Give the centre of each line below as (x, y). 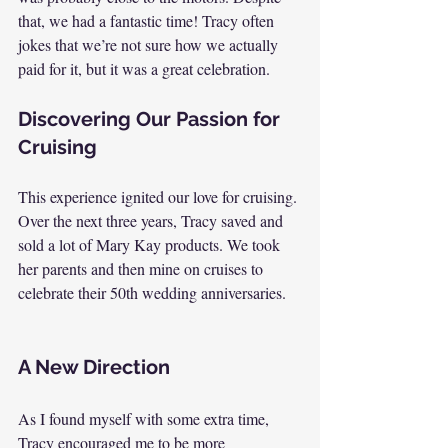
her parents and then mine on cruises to (142, 268)
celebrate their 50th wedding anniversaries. (152, 292)
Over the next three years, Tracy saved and (152, 220)
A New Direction (94, 367)
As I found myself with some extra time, (145, 418)
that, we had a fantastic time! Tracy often (148, 20)
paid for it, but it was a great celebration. (144, 68)
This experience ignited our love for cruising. (159, 196)
